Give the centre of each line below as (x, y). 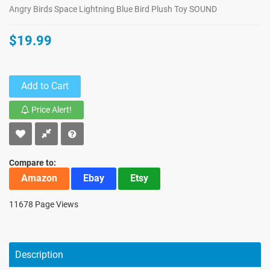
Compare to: (33, 163)
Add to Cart (45, 86)
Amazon (39, 178)
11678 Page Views (44, 204)
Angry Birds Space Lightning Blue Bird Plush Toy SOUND (113, 9)
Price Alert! (51, 110)
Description (39, 255)
